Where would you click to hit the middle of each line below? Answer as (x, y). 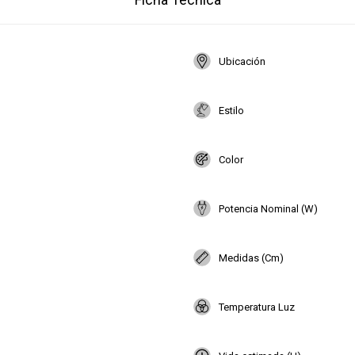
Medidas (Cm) (251, 258)
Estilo (231, 110)
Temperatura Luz (257, 307)
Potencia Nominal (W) (268, 208)
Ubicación (242, 61)
